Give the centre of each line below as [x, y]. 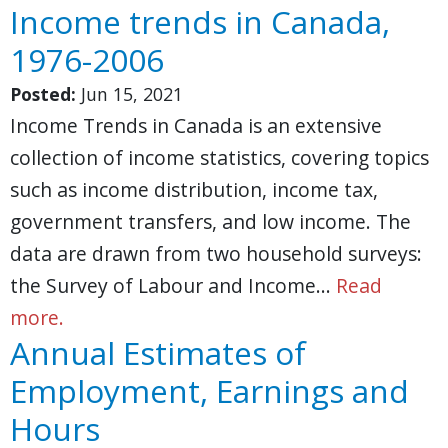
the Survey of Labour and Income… [173, 285]
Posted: [43, 94]
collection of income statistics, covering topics [219, 157]
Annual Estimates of [158, 352]
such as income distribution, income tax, [194, 189]
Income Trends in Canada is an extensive [196, 125]
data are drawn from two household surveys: [216, 253]
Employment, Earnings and [209, 390]
